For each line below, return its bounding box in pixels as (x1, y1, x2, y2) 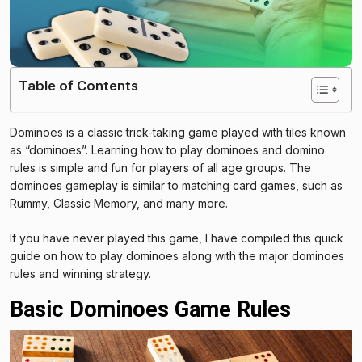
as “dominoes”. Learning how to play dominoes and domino (10, 142, 325, 157)
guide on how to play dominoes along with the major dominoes (10, 248, 344, 263)
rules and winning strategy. (10, 266, 151, 280)
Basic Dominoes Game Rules (10, 296, 297, 322)
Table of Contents (19, 77, 138, 94)
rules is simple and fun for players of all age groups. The (10, 160, 311, 175)
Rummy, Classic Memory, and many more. (10, 196, 228, 210)
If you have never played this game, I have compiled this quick (10, 230, 343, 245)
